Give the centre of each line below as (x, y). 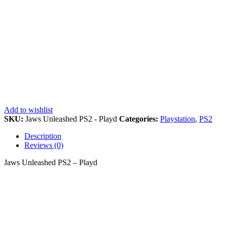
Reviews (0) (44, 145)
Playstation (178, 119)
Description (43, 136)
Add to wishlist (28, 109)
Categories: (140, 119)
